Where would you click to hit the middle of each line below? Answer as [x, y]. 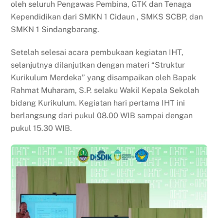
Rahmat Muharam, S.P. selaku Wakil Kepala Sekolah [105, 90]
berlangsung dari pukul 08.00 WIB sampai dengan [102, 115]
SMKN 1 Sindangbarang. [55, 29]
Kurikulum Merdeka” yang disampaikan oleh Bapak [104, 77]
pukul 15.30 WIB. [42, 128]
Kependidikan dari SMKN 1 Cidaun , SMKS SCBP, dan [107, 17]
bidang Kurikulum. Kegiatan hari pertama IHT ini [98, 103]
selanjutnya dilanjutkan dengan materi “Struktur [98, 65]
